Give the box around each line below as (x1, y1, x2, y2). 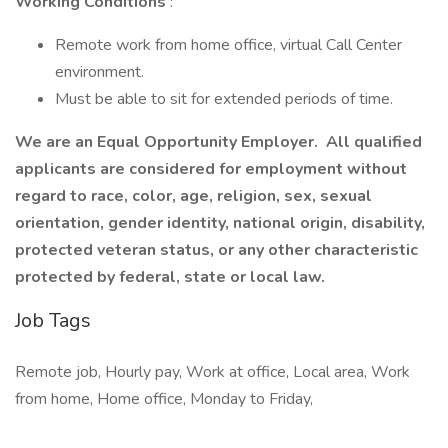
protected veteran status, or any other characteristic (15, 239, 418, 261)
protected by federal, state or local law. (15, 266, 325, 288)
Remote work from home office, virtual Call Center (55, 34, 402, 56)
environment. (55, 61, 144, 83)
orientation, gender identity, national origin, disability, (15, 212, 425, 234)
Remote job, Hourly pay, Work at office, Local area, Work (15, 361, 410, 383)
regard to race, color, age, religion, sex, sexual (15, 185, 372, 207)
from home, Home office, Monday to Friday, (15, 388, 313, 410)
